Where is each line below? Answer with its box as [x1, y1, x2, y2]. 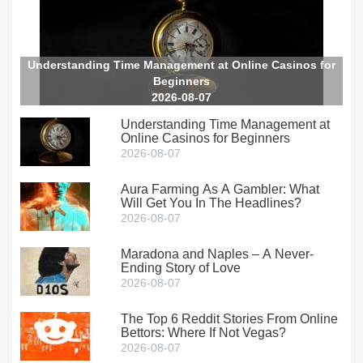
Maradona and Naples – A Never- [121, 246, 314, 261]
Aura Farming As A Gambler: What [121, 181, 320, 196]
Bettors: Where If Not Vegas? [121, 325, 287, 340]
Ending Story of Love [121, 260, 241, 275]
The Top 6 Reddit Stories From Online [121, 311, 339, 326]
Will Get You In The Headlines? [121, 195, 302, 210]
